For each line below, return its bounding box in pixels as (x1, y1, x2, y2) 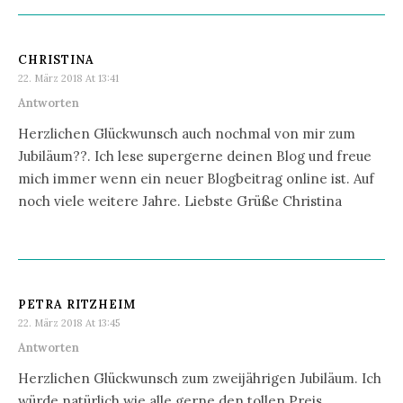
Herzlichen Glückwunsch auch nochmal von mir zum (18, 124, 355, 142)
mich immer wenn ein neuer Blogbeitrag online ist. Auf (18, 169, 374, 187)
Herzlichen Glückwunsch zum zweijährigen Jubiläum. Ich (18, 369, 381, 387)
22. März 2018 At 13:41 (18, 71, 119, 85)
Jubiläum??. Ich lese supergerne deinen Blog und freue (18, 147, 372, 165)
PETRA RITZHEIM (18, 296, 136, 312)
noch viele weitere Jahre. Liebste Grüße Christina (18, 192, 342, 210)
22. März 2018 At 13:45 (18, 316, 120, 329)
